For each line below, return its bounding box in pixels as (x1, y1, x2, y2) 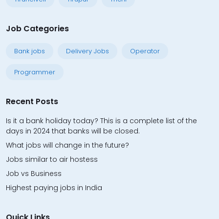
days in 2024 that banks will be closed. (6, 126, 140, 136)
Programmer (14, 67, 55, 77)
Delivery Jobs (66, 46, 109, 56)
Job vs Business (6, 169, 62, 178)
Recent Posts (6, 96, 58, 107)
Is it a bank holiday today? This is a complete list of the (6, 116, 197, 126)
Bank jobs (14, 46, 45, 56)
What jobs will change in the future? (6, 140, 129, 150)
